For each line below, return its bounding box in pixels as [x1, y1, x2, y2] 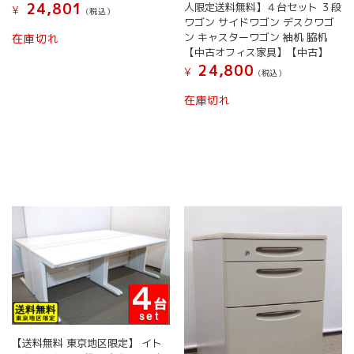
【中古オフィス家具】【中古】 [183, 45, 328, 60]
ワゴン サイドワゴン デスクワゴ [183, 15, 334, 30]
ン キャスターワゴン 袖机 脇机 [183, 30, 327, 45]
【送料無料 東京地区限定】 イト [12, 335, 163, 350]
